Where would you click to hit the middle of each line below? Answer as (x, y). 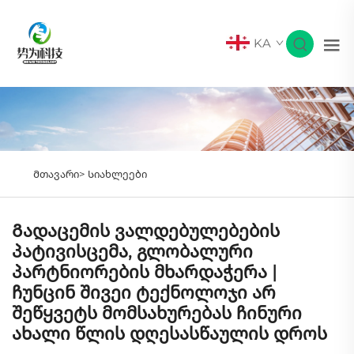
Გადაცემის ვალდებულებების (146, 232)
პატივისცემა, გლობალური (132, 252)
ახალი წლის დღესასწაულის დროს (169, 334)
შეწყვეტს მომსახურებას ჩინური (157, 314)
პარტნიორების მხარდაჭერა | (144, 273)
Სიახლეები (117, 174)
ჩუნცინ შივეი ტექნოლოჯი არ (144, 293)
